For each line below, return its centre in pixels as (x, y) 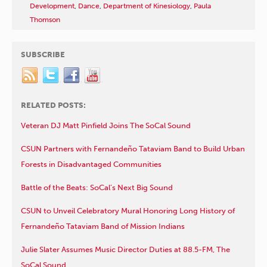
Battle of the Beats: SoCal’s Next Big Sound (97, 187)
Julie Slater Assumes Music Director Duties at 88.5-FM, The (125, 249)
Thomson (45, 19)
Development (52, 6)
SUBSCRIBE (43, 54)
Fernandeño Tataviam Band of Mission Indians (103, 226)
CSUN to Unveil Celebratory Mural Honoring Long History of (128, 210)
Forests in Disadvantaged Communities (91, 164)
